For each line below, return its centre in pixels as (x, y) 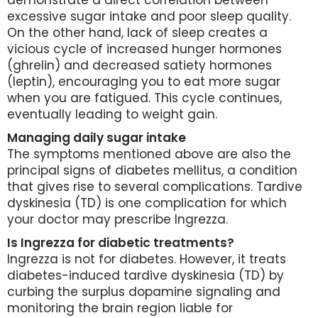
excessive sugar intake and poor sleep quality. (149, 16)
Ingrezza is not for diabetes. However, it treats (147, 259)
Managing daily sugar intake (97, 138)
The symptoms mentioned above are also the (149, 154)
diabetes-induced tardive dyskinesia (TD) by (146, 275)
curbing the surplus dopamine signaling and (144, 292)
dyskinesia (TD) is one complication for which (147, 203)
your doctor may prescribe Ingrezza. (117, 219)
